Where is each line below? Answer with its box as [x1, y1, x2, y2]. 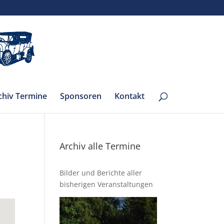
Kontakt [114, 90, 144, 101]
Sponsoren [59, 90, 101, 101]
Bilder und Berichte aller [59, 168, 142, 177]
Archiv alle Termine [59, 140, 141, 152]
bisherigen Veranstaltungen [59, 179, 153, 189]
